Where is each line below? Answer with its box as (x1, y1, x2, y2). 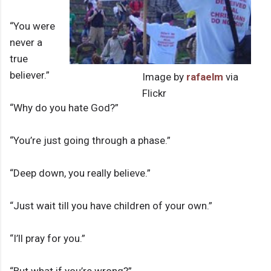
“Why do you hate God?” (10, 102, 119, 114)
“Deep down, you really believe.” (10, 167, 151, 180)
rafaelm (186, 71, 223, 83)
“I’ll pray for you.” (10, 232, 85, 245)
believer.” (10, 69, 50, 82)
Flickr (142, 87, 166, 100)
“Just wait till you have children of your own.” (10, 200, 212, 212)
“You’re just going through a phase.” (10, 134, 171, 147)
